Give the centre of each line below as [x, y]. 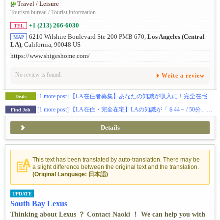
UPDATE [22, 193]
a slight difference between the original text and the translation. [116, 167]
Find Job [21, 110]
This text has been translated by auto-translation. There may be [116, 160]
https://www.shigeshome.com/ [50, 56]
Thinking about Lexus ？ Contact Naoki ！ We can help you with [108, 214]
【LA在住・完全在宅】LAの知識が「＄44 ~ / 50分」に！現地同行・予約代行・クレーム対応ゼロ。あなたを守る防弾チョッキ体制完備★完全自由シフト [138, 110]
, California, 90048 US [51, 44]
